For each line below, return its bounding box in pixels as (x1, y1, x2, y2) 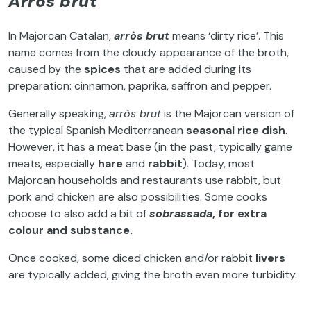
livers (255, 250, 285, 265)
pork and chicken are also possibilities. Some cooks (8, 189, 267, 204)
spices (84, 61, 121, 76)
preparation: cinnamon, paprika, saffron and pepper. (8, 78, 271, 93)
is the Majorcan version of (161, 106, 294, 121)
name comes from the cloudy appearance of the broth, (8, 44, 289, 60)
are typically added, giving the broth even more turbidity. (8, 267, 297, 282)
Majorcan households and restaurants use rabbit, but (8, 172, 281, 187)
